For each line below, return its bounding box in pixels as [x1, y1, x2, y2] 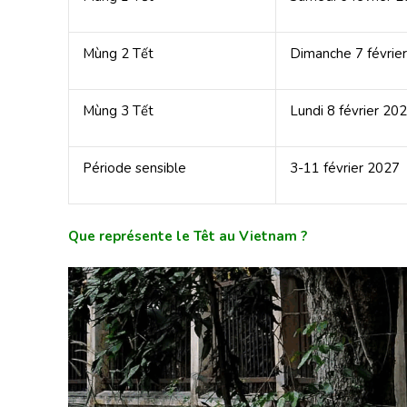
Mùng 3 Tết [83, 101, 154, 120]
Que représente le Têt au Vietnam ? [68, 227, 307, 246]
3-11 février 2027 [290, 158, 400, 177]
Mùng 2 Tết [83, 44, 154, 63]
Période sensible [83, 158, 186, 177]
